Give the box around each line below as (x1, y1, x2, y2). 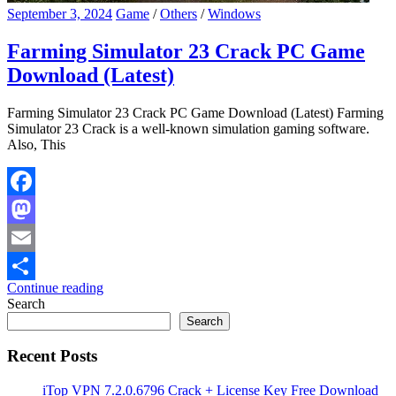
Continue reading (7, 279, 103, 295)
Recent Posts (7, 346, 97, 366)
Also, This (7, 136, 65, 152)
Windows (208, 5, 261, 21)
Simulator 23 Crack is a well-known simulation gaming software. (7, 120, 369, 136)
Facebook (7, 201, 62, 217)
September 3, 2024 (7, 5, 112, 21)
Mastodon (7, 229, 63, 245)
